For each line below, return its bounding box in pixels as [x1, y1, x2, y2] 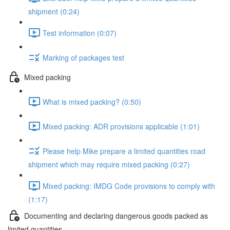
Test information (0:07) [43, 27, 117, 38]
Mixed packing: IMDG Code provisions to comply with [43, 180, 215, 191]
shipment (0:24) [28, 6, 80, 16]
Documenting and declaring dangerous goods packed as [24, 210, 208, 221]
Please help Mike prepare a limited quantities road [43, 145, 205, 156]
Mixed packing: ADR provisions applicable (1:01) [43, 121, 200, 131]
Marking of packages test [43, 52, 124, 63]
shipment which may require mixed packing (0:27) [28, 159, 190, 169]
